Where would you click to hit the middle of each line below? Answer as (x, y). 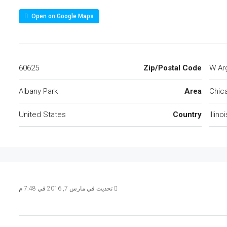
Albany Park (38, 91)
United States (42, 115)
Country (187, 115)
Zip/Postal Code (173, 68)
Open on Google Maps (62, 16)
